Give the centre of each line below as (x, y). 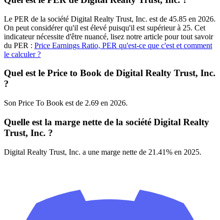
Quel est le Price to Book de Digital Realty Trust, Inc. (110, 73)
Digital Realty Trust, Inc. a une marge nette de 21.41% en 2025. (103, 152)
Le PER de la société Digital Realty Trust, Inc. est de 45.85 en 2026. (110, 19)
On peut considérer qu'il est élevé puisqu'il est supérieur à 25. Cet (105, 27)
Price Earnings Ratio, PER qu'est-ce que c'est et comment (123, 45)
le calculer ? (22, 54)
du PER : (19, 45)
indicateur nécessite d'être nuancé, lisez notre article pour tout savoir (109, 36)
